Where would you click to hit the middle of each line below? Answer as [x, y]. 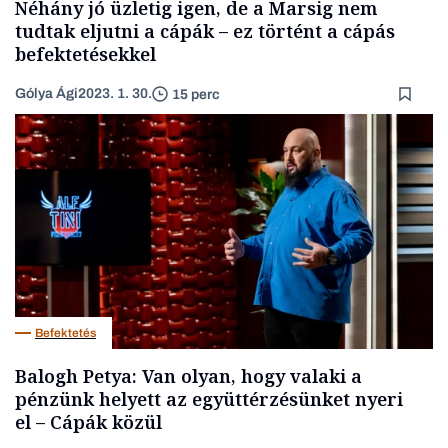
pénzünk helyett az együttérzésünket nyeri [209, 399]
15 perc [196, 94]
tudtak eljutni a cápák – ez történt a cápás [205, 31]
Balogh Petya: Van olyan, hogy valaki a [188, 376]
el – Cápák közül [88, 422]
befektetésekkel [85, 54]
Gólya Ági [46, 94]
